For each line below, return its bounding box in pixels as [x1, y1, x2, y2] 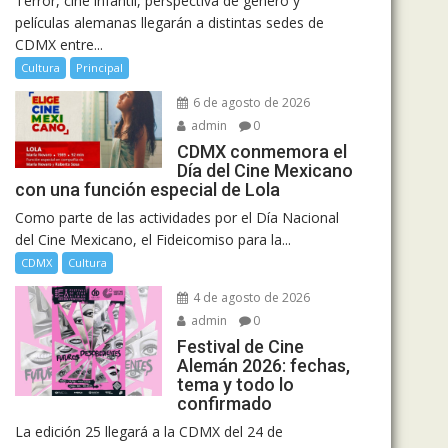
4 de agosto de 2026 [189, 289, 310, 306]
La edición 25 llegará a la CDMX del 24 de [15, 422, 283, 441]
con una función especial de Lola [15, 179, 280, 200]
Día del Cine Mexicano [176, 160, 353, 181]
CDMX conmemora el [176, 141, 347, 162]
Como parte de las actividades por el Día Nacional [15, 208, 339, 227]
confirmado [176, 393, 272, 414]
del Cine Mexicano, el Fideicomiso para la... [15, 230, 291, 249]
